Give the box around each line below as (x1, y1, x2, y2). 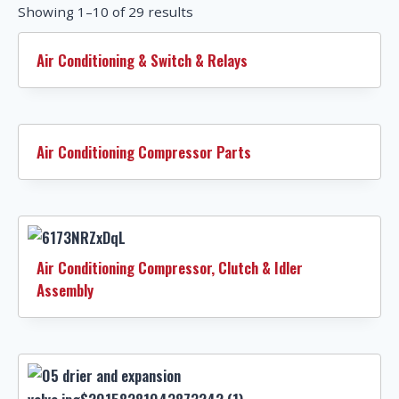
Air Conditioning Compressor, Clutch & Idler (37, 256, 303, 279)
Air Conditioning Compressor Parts (37, 140, 251, 163)
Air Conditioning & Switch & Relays (37, 48, 248, 71)
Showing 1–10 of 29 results (18, 3, 193, 20)
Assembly (37, 278, 94, 301)
